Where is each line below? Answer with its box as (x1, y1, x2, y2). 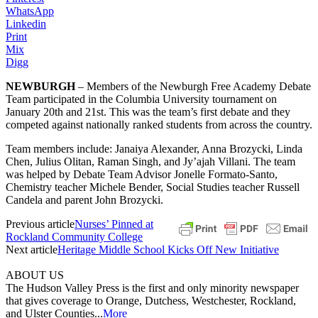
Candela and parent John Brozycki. (6, 193, 163, 206)
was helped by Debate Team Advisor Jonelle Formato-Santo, (6, 168, 278, 180)
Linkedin (6, 17, 46, 30)
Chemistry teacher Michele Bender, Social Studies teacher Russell (6, 180, 300, 193)
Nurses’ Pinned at (75, 217, 153, 230)
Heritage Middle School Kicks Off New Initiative (57, 243, 279, 256)
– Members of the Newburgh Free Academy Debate (75, 79, 311, 92)
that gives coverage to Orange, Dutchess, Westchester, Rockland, (6, 294, 296, 307)
